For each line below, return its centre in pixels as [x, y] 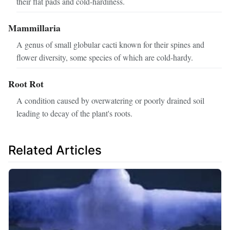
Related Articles [55, 150]
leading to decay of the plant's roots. [74, 113]
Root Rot [26, 83]
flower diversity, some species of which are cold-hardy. [105, 57]
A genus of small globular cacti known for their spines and [110, 44]
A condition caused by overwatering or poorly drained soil [110, 100]
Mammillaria [34, 28]
